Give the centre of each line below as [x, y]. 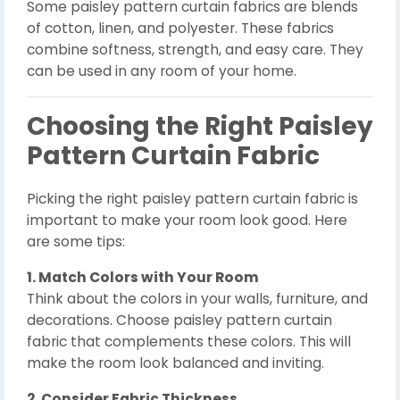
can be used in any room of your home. [162, 71]
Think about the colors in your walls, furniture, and [197, 299]
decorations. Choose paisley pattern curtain [179, 320]
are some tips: [76, 242]
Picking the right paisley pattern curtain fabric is [192, 199]
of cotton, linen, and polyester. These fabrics [180, 28]
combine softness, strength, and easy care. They [195, 50]
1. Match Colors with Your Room [143, 277]
